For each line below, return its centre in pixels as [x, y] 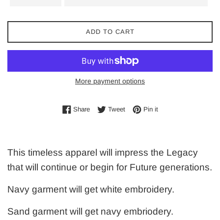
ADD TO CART [110, 31]
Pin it [151, 109]
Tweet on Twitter [148, 109]
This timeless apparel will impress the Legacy [103, 152]
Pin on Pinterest [180, 109]
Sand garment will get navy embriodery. [90, 211]
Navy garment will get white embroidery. [91, 189]
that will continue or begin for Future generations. [110, 167]
